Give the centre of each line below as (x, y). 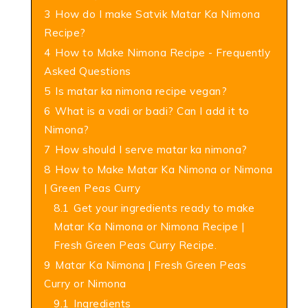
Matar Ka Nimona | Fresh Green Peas (151, 265)
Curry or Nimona (85, 284)
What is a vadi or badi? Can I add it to (152, 111)
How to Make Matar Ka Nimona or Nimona (164, 169)
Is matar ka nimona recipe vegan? (141, 91)
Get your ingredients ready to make (164, 208)
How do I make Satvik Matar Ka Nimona (157, 14)
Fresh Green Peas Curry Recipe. (135, 245)
